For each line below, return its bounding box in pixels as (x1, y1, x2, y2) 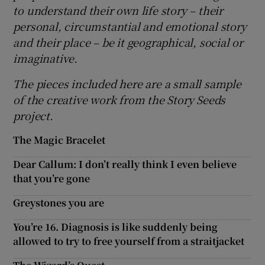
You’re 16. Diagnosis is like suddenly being (13, 219, 218, 234)
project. (13, 107, 53, 123)
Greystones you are (13, 195, 105, 209)
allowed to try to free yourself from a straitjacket (13, 234, 245, 248)
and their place (13, 34, 93, 50)
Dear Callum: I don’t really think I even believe (13, 157, 237, 171)
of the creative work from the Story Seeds (13, 91, 226, 107)
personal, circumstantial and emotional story (13, 18, 247, 34)
